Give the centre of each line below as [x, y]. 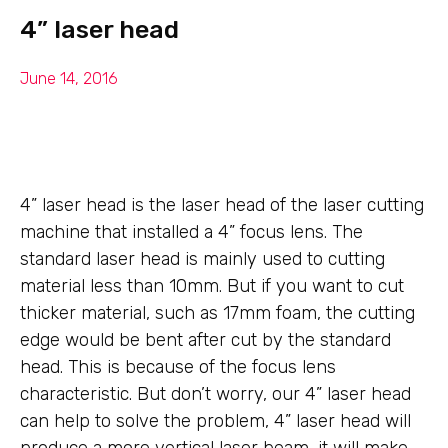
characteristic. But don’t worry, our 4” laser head [215, 394]
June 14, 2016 [69, 78]
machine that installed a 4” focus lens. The [191, 232]
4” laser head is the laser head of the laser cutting [222, 205]
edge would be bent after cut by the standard [205, 340]
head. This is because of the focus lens [178, 367]
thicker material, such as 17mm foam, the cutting [217, 313]
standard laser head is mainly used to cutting [202, 259]
